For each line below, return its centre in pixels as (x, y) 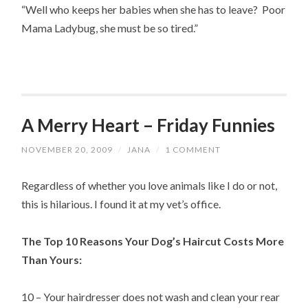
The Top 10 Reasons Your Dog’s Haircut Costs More (153, 241)
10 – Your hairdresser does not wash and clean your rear (151, 296)
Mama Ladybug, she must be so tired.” (110, 28)
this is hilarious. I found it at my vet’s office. (121, 203)
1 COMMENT (193, 150)
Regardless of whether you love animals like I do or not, (150, 185)
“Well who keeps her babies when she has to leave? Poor (154, 10)
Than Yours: (52, 259)
